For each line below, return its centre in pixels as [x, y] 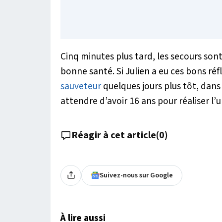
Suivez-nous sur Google [136, 175]
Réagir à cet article [114, 135]
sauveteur [81, 86]
